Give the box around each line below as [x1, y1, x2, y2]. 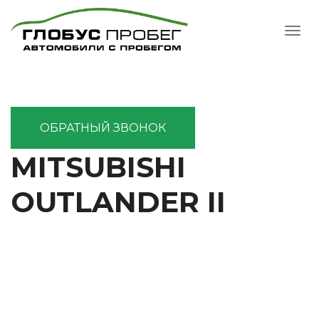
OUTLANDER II [11, 184, 226, 219]
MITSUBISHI [11, 150, 186, 184]
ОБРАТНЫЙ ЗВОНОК [40, 121, 166, 135]
